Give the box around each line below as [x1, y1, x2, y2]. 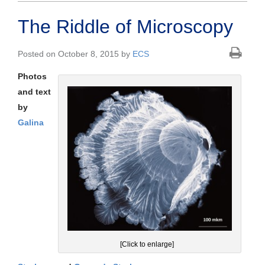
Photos [18, 71, 47, 81]
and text [18, 86, 51, 96]
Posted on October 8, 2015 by [18, 49, 132, 59]
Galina [18, 117, 44, 127]
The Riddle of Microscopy [18, 15, 233, 37]
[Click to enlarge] [120, 240, 174, 249]
